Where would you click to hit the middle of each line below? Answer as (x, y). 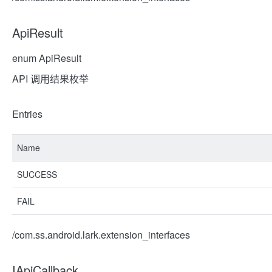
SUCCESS (37, 174)
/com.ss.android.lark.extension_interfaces (101, 235)
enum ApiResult (47, 58)
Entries (27, 114)
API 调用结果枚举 (50, 79)
